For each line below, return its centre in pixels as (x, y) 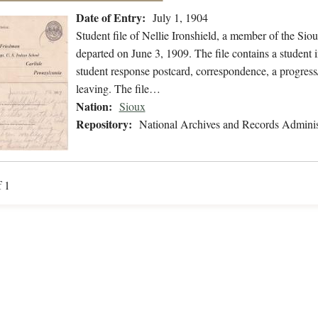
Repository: (104, 124)
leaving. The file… (118, 89)
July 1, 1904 (180, 18)
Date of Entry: (110, 18)
